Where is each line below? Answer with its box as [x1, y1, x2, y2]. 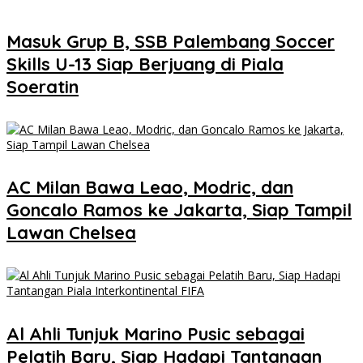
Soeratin [6, 75, 79, 98]
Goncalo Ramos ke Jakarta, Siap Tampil [6, 199, 352, 222]
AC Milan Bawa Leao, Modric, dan [6, 176, 293, 199]
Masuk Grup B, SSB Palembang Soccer [6, 29, 335, 53]
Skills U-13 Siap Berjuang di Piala [6, 52, 284, 75]
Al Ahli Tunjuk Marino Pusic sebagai [6, 322, 305, 345]
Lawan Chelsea [6, 221, 136, 245]
